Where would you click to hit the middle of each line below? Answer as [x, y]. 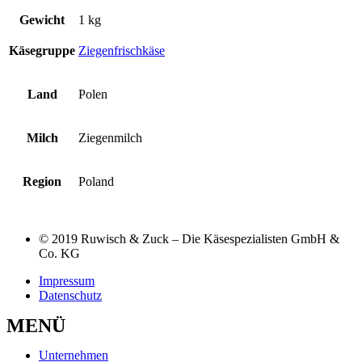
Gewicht [42, 19]
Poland [96, 181]
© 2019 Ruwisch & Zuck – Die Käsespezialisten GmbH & [189, 238]
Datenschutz [70, 295]
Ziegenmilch [110, 137]
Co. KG [59, 253]
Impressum [67, 280]
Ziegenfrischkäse [122, 50]
